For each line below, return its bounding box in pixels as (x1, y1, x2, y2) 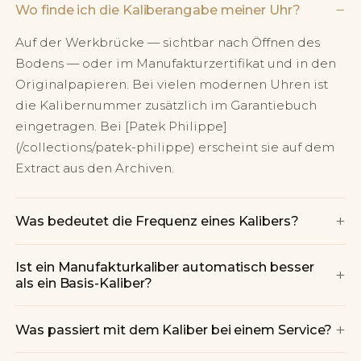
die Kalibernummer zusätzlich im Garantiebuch (15, 98, 317, 114)
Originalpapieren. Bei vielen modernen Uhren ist (15, 77, 329, 93)
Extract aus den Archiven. (15, 160, 175, 176)
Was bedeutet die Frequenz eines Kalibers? (15, 213, 299, 230)
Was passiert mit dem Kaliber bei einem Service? (15, 321, 333, 338)
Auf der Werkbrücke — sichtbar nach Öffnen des (15, 35, 321, 51)
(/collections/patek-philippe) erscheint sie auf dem (15, 139, 335, 156)
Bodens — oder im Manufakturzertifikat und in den (15, 56, 337, 72)
